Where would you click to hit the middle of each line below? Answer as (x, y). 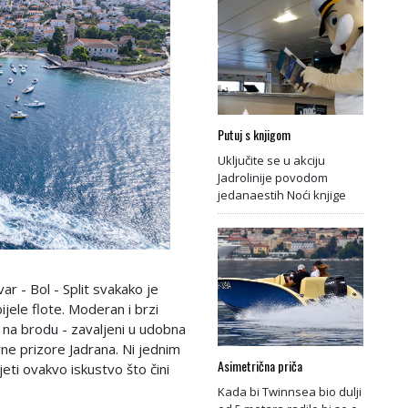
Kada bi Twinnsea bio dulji (290, 391)
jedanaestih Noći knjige (282, 194)
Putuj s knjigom (254, 134)
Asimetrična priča (260, 365)
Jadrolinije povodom (273, 177)
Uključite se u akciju (271, 160)
